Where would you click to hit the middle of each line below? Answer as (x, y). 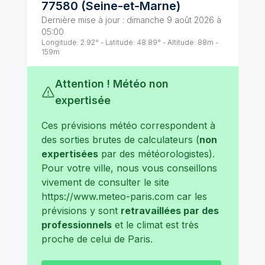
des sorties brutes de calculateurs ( (120, 140)
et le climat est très (155, 225)
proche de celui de (84, 239)
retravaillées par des (169, 211)
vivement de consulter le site (105, 182)
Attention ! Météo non (112, 84)
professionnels (76, 225)
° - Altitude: (176, 42)
